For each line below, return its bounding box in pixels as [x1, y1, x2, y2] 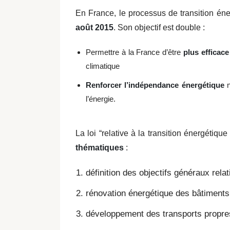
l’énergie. [86, 94, 116, 103]
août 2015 [75, 23, 113, 32]
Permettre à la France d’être [86, 48, 183, 56]
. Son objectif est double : [113, 23, 207, 32]
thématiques [75, 143, 124, 152]
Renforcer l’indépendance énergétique [86, 81, 224, 89]
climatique [86, 62, 120, 70]
